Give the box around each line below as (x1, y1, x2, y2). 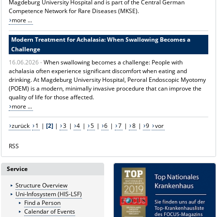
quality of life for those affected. (8, 93, 94, 101)
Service (7, 165, 28, 173)
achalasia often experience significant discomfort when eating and (8, 66, 187, 75)
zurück (12, 121, 30, 130)
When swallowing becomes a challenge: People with (43, 58, 183, 66)
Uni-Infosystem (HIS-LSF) (15, 190, 82, 199)
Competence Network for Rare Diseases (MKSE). (8, 6, 139, 15)
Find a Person (24, 199, 61, 207)
